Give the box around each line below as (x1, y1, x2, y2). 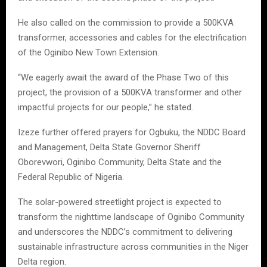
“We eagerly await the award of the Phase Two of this (18, 72, 229, 83)
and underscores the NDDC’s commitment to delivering (18, 226, 232, 238)
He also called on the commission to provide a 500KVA (18, 17, 234, 29)
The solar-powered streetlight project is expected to (18, 197, 222, 208)
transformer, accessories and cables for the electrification (18, 32, 247, 44)
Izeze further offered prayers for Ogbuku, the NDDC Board (18, 127, 246, 138)
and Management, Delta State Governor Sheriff (18, 142, 201, 153)
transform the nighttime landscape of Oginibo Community (18, 212, 244, 223)
